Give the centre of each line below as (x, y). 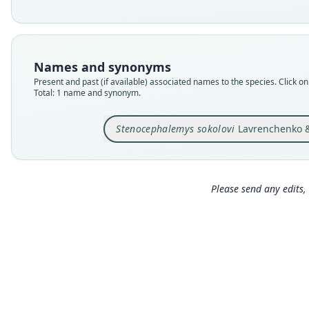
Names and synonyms (102, 67)
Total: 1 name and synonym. (87, 93)
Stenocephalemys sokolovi (176, 129)
